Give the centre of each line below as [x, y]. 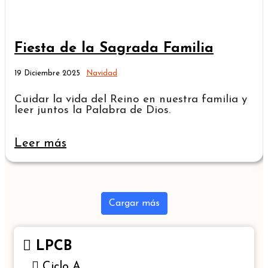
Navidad [102, 74]
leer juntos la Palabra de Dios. [92, 111]
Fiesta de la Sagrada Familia [114, 49]
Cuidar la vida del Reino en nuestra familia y [131, 100]
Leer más [40, 144]
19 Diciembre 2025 [47, 74]
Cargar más [134, 204]
